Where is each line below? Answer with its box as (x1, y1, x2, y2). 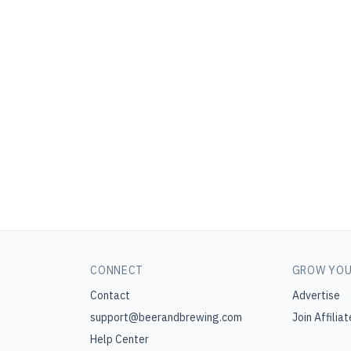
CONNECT (90, 263, 144, 277)
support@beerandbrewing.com (90, 310, 243, 324)
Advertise (291, 288, 340, 302)
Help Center (90, 332, 150, 346)
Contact (90, 288, 131, 302)
